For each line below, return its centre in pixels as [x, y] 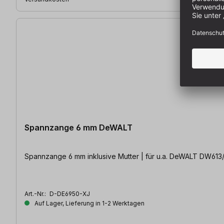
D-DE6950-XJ [70, 193]
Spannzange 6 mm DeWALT [78, 127]
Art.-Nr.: [36, 193]
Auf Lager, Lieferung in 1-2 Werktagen [89, 203]
